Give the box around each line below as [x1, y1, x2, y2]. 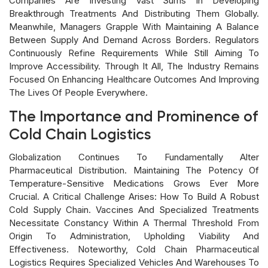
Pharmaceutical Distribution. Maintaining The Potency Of [9, 164, 259, 176]
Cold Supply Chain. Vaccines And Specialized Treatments [9, 203, 259, 215]
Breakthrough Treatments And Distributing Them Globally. [9, 7, 259, 19]
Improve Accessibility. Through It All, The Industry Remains [9, 60, 259, 72]
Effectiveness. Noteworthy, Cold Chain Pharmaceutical [9, 243, 259, 255]
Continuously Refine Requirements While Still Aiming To [9, 47, 259, 59]
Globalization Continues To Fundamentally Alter [9, 151, 259, 163]
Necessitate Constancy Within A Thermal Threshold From [9, 217, 259, 229]
